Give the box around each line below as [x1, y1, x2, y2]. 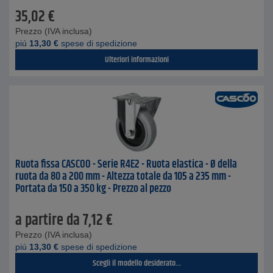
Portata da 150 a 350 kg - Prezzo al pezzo [15, 180, 171, 197]
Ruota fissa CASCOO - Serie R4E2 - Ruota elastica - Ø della [15, 156, 237, 173]
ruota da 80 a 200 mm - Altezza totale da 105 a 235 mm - [15, 168, 231, 185]
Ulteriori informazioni [104, 53, 169, 66]
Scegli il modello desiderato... [92, 257, 181, 270]
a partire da [15, 209, 80, 232]
